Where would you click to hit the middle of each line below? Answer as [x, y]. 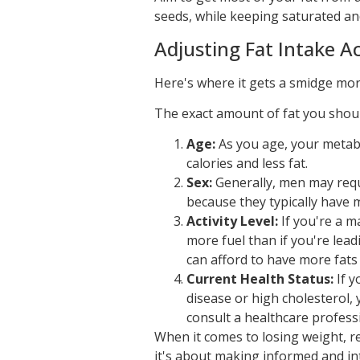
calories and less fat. [247, 164]
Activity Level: [232, 221]
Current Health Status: [260, 279]
